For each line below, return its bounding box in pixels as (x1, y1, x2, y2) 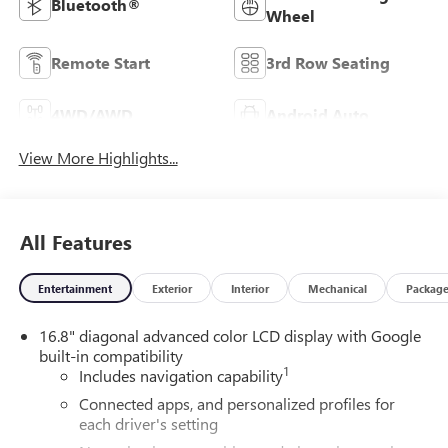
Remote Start (50, 52, 150, 74)
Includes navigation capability (78, 365, 283, 387)
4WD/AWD (50, 104, 133, 126)
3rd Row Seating (266, 52, 390, 74)
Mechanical (307, 280, 367, 296)
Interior (230, 280, 269, 296)
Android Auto (266, 104, 369, 126)
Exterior (151, 280, 192, 296)
